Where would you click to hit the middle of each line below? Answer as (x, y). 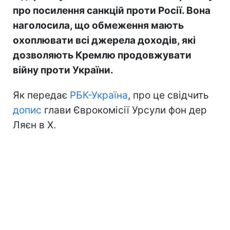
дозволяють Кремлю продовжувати (102, 55)
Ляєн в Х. (34, 125)
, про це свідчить (168, 95)
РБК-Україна (99, 95)
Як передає (41, 95)
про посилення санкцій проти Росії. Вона (112, 10)
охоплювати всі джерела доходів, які (104, 40)
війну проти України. (63, 70)
